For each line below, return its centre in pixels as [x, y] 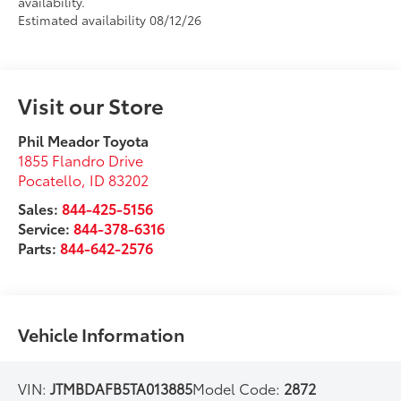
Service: [46, 228]
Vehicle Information [102, 334]
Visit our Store [91, 105]
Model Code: [239, 388]
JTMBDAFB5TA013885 [122, 388]
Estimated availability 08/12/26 [110, 20]
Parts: [39, 248]
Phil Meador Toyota [84, 141]
